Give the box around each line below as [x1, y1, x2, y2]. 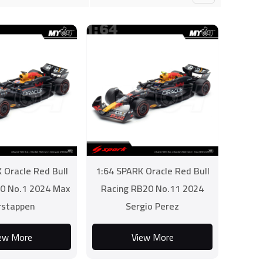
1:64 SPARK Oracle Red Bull [95, 162, 210, 180]
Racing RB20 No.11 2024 [101, 180, 204, 197]
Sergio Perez [126, 197, 180, 215]
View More [131, 228, 174, 246]
